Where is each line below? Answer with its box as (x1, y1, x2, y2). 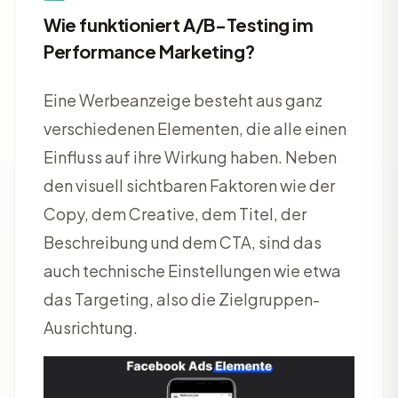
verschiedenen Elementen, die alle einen (44, 118, 346, 139)
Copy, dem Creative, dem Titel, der (44, 203, 306, 224)
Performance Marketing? (44, 40, 255, 62)
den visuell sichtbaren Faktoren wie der (44, 175, 335, 195)
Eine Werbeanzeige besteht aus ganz (44, 90, 322, 110)
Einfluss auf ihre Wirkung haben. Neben (44, 147, 337, 167)
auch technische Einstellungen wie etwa (44, 260, 341, 281)
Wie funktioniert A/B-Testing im (44, 13, 314, 36)
